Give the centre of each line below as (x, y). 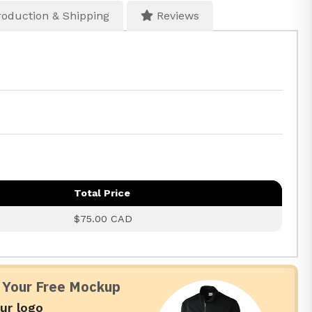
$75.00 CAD (103, 219)
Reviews (177, 16)
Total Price (102, 193)
